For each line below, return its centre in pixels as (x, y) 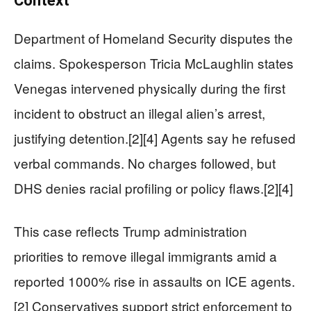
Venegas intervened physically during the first (150, 88)
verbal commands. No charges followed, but (145, 163)
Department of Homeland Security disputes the (153, 38)
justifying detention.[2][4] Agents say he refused (155, 138)
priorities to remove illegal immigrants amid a (145, 256)
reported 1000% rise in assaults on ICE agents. (154, 281)
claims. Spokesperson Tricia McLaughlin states (154, 63)
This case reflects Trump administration (131, 231)
